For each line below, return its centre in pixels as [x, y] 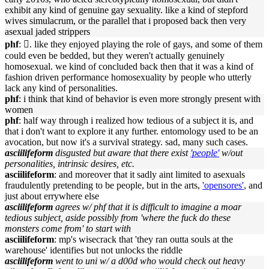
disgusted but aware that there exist [123, 153]
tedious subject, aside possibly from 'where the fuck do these [118, 218]
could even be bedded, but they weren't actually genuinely [115, 56]
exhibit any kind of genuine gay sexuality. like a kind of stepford [126, 10]
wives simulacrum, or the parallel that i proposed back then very [125, 21]
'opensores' [223, 185]
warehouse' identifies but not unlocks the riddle [94, 250]
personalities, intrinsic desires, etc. [70, 164]
